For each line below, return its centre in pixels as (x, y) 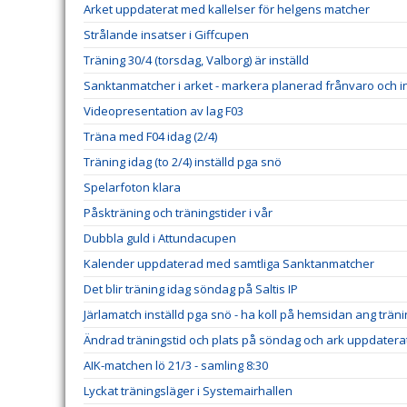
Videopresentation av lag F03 (164, 111)
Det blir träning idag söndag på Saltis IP (191, 289)
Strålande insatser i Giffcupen (166, 35)
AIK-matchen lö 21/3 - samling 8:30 (176, 365)
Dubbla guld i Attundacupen (160, 238)
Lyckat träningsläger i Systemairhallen (188, 391)
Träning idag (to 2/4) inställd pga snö (183, 162)
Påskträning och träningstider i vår (178, 213)
